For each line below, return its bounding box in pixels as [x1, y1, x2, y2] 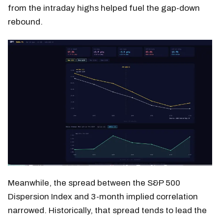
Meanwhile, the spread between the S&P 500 [8, 178, 180, 188]
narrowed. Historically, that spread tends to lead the [8, 205, 207, 215]
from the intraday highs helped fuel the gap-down [8, 3, 200, 13]
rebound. [8, 17, 43, 27]
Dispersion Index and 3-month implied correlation [8, 192, 198, 201]
